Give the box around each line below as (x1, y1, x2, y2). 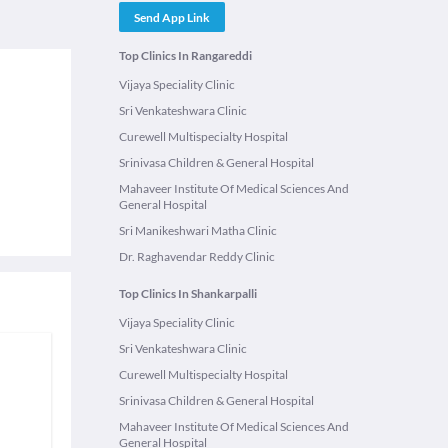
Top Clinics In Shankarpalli (119, 286, 257, 301)
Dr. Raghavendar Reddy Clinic (119, 249, 275, 264)
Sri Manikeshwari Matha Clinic (119, 223, 277, 238)
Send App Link (134, 9, 210, 25)
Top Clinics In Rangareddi (119, 48, 252, 63)
